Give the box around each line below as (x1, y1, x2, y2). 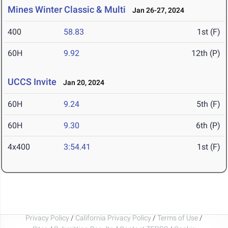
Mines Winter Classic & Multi (8, 4, 128, 15)
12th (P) (191, 48, 220, 59)
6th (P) (196, 121, 220, 131)
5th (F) (196, 99, 220, 109)
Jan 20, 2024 (59, 78, 104, 87)
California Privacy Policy (75, 213, 151, 222)
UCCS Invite (8, 76, 56, 88)
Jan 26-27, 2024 (128, 6, 184, 15)
